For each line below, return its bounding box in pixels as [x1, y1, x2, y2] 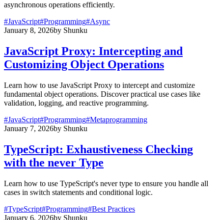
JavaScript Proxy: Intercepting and [4, 45, 183, 58]
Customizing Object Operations [4, 58, 164, 71]
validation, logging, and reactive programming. [4, 98, 149, 107]
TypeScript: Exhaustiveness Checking [4, 142, 193, 156]
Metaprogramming [90, 115, 147, 124]
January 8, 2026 [4, 26, 54, 35]
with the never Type [4, 156, 104, 169]
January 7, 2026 [4, 124, 54, 133]
